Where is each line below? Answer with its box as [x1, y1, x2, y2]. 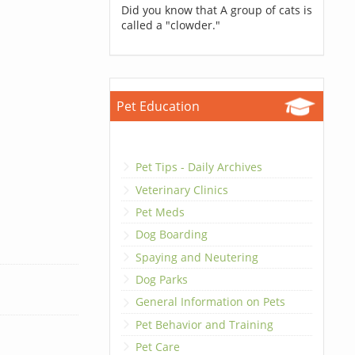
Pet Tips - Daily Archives [135, 159, 262, 175]
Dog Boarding [135, 227, 208, 242]
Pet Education [116, 97, 200, 115]
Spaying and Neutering [135, 249, 258, 265]
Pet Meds [135, 204, 185, 219]
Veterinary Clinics [135, 181, 228, 197]
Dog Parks [135, 272, 188, 288]
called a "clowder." [120, 17, 220, 32]
